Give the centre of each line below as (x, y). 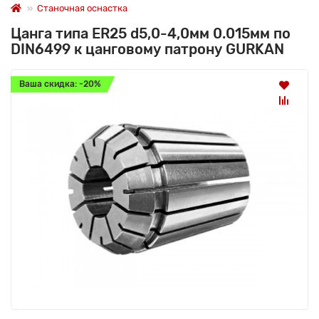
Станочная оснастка (82, 8)
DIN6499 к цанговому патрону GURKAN (147, 49)
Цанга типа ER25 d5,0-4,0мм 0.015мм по (151, 33)
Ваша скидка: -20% (60, 84)
